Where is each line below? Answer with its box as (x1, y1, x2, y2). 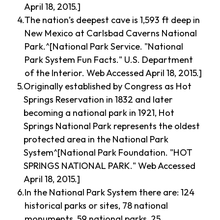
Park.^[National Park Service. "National (25, 41, 184, 53)
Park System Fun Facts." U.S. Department (25, 54, 193, 66)
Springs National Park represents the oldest (24, 120, 200, 132)
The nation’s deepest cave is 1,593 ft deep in (25, 14, 200, 26)
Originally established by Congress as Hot (24, 81, 192, 92)
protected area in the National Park (24, 134, 169, 145)
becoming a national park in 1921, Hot (24, 107, 175, 119)
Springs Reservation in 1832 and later (24, 94, 173, 106)
